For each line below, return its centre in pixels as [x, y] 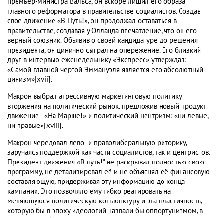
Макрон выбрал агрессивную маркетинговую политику [94, 97]
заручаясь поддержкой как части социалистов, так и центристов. [109, 153]
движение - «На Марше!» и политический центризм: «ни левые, [108, 116]
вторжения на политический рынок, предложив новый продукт [107, 106]
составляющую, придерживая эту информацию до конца [96, 182]
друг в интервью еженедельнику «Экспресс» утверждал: [97, 60]
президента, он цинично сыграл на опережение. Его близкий [104, 50]
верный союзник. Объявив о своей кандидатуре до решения [102, 41]
